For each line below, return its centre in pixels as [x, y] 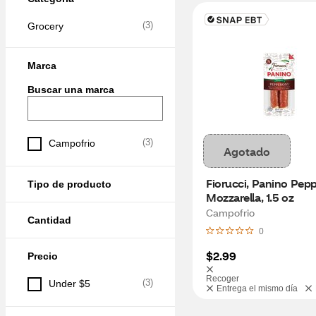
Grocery [45, 26]
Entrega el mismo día [257, 288]
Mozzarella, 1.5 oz [250, 197]
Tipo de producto [69, 184]
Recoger [223, 279]
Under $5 [69, 284]
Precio [43, 256]
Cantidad [49, 220]
